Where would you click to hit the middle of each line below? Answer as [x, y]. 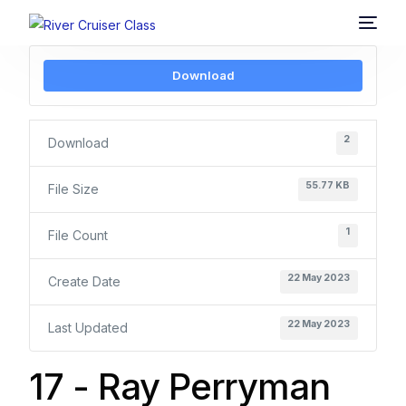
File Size [74, 189]
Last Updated [88, 328]
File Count [78, 235]
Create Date [85, 281]
